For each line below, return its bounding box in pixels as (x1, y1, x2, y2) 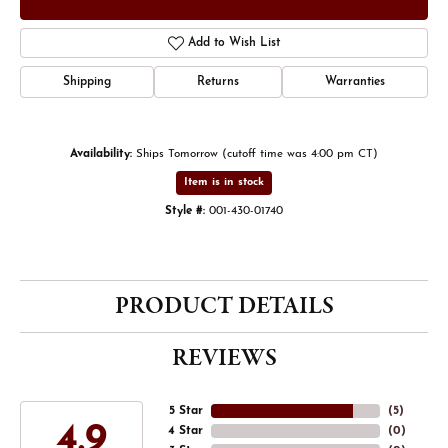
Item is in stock (184, 177, 264, 188)
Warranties (325, 76, 385, 88)
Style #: (165, 205, 205, 217)
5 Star (168, 405, 203, 417)
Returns (197, 76, 239, 88)
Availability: (70, 148, 132, 160)
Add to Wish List (188, 37, 281, 49)
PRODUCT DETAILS (114, 290, 334, 323)
